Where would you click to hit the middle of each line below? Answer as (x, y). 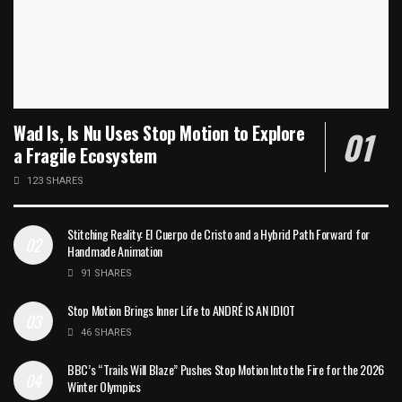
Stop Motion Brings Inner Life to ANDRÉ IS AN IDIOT (181, 310)
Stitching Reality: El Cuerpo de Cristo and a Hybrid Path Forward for (218, 233)
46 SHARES (105, 332)
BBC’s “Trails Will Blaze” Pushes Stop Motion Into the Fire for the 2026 (226, 369)
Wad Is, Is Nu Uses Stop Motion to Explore (159, 132)
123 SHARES (54, 180)
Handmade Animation (115, 250)
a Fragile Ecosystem (85, 155)
